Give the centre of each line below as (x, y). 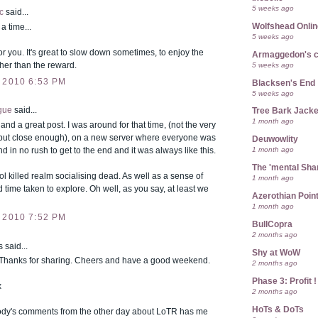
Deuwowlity (275, 139)
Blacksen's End (284, 83)
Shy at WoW (276, 252)
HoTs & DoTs (278, 309)
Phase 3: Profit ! (284, 281)
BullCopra (272, 225)
